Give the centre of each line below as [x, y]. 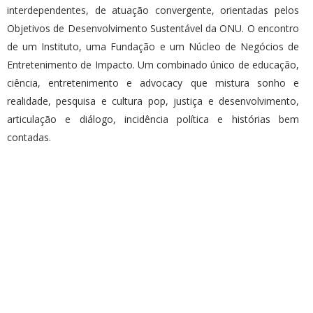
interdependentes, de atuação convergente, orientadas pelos [153, 10]
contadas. [29, 138]
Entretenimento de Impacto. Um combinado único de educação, [153, 65]
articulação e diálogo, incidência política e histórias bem [153, 119]
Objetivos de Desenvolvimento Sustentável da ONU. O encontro [153, 29]
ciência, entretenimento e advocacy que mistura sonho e [153, 83]
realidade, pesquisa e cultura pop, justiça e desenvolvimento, [153, 101]
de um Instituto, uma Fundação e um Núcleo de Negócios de [153, 47]
